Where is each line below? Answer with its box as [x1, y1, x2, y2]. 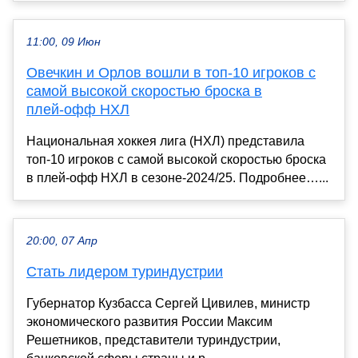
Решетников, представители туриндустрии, [26, 332, 280, 347]
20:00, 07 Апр [26, 234, 97, 247]
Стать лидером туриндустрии [26, 263, 223, 280]
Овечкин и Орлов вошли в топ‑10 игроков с [26, 64, 316, 81]
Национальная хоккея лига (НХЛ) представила [26, 133, 304, 148]
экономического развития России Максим [26, 314, 272, 328]
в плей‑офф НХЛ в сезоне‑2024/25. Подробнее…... [26, 170, 328, 185]
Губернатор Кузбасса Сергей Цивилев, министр [26, 296, 310, 310]
